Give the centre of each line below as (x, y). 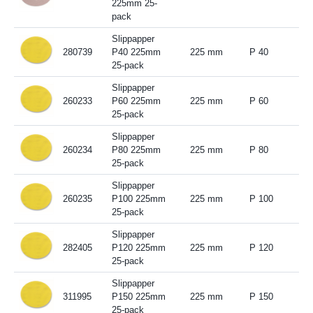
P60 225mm (136, 101)
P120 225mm (138, 247)
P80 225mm (136, 150)
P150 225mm (138, 296)
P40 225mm (136, 52)
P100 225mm (138, 198)
